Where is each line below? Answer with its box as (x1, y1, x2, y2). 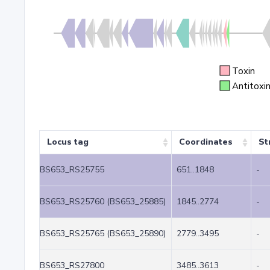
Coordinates (179, 136, 233, 148)
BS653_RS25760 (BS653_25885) (40, 196, 166, 207)
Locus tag (47, 136, 89, 148)
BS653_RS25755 (40, 164, 104, 175)
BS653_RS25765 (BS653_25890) (40, 228, 166, 239)
